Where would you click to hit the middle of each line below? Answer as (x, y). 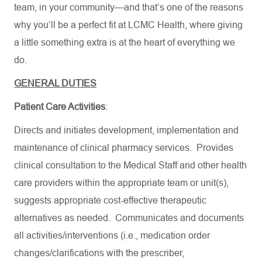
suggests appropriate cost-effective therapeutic (110, 200)
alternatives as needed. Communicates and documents (129, 218)
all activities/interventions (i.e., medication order (112, 235)
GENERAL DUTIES (55, 83)
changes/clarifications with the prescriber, (99, 253)
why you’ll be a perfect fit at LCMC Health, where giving (128, 25)
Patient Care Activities (60, 107)
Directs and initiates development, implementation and (126, 130)
